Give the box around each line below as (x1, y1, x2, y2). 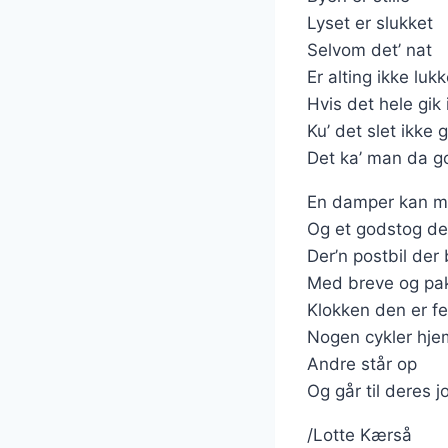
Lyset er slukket (307, 13, 433, 33)
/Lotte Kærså (307, 425, 412, 445)
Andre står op (307, 354, 417, 374)
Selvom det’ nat (307, 40, 432, 60)
